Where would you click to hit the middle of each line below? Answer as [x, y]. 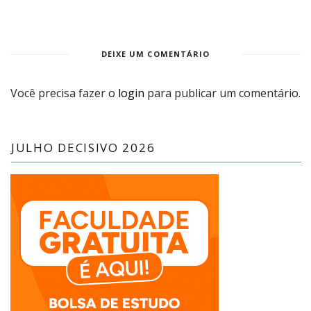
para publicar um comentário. [222, 93]
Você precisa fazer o [64, 93]
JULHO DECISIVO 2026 [83, 148]
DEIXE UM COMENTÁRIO [155, 54]
